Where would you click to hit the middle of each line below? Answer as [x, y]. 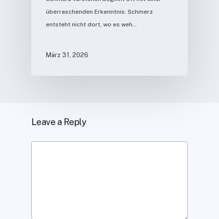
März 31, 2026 [67, 55]
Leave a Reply [59, 122]
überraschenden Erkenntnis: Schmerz [99, 11]
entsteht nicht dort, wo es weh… [91, 24]
